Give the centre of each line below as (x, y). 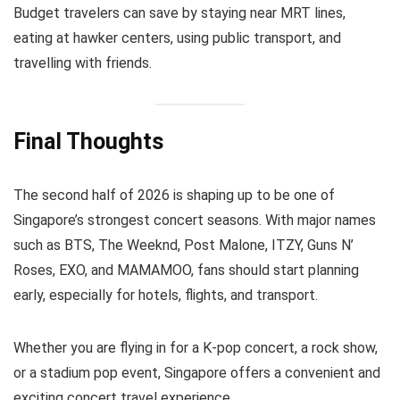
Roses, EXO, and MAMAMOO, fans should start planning (186, 271)
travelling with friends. (83, 63)
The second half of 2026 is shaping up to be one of (174, 196)
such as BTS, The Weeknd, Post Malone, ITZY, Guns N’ (183, 246)
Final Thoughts (88, 142)
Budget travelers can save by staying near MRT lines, (179, 13)
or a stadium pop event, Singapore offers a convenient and (197, 373)
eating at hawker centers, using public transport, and (177, 38)
